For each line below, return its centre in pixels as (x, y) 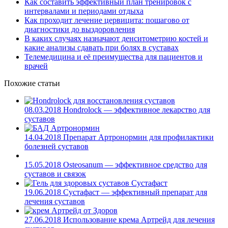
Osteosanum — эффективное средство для (134, 164)
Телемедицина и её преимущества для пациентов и (113, 56)
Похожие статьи (32, 83)
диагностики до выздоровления (80, 29)
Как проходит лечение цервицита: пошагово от (107, 20)
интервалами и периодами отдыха (84, 11)
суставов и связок (55, 174)
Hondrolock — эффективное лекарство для (136, 109)
